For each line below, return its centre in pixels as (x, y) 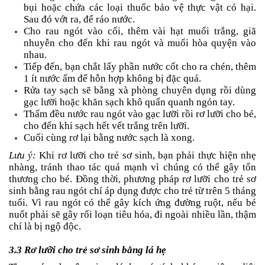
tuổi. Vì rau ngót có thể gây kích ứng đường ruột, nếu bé (132, 202)
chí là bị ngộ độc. (45, 226)
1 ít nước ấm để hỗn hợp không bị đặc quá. (112, 78)
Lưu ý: (23, 155)
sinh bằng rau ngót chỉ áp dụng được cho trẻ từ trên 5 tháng (132, 190)
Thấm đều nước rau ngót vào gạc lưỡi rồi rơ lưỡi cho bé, (140, 114)
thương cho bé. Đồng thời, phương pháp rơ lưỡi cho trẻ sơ (132, 179)
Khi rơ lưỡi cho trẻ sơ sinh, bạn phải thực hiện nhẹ (146, 155)
